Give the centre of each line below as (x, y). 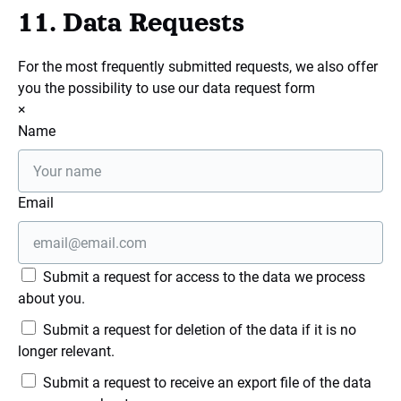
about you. (51, 299)
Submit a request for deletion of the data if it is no (198, 330)
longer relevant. (66, 351)
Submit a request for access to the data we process (202, 277)
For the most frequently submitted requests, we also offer (198, 67)
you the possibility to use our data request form (166, 88)
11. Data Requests (131, 22)
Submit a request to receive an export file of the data (205, 383)
